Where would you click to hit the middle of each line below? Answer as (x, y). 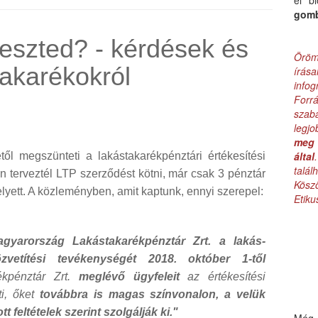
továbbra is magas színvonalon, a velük (153, 295)
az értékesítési (222, 277)
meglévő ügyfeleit (129, 277)
